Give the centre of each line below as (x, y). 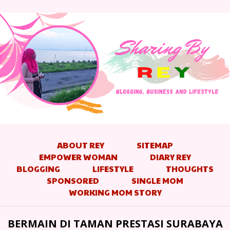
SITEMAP (155, 145)
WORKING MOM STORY (115, 192)
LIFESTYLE (113, 168)
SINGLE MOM (157, 180)
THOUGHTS (190, 168)
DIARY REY (170, 157)
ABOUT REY (81, 145)
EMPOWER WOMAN (78, 157)
